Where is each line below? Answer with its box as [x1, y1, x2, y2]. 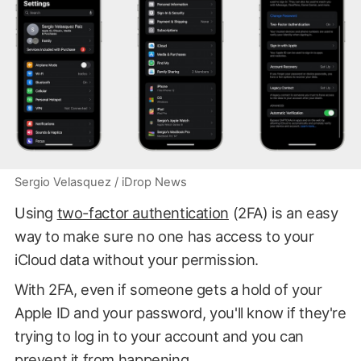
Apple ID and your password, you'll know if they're [14, 304, 346, 322]
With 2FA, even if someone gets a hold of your [14, 280, 322, 299]
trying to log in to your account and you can [14, 327, 304, 346]
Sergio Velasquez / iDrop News [14, 175, 187, 190]
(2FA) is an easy [228, 204, 338, 222]
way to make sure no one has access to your [14, 227, 314, 246]
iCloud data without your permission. [14, 251, 259, 269]
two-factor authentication [56, 204, 229, 222]
